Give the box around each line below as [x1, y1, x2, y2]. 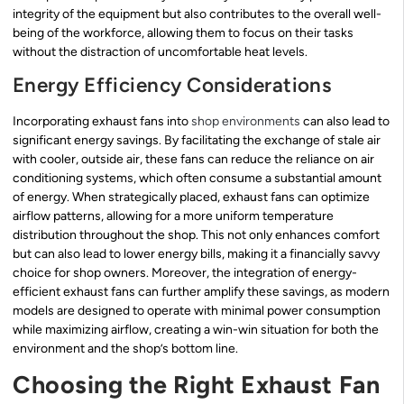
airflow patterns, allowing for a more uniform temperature [13, 208, 334, 225]
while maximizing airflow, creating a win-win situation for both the [13, 322, 379, 338]
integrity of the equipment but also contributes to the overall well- [13, 5, 381, 22]
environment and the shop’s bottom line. [13, 341, 238, 357]
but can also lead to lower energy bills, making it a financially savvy [13, 246, 380, 262]
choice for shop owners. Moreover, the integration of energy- [13, 265, 357, 281]
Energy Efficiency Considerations [13, 73, 332, 98]
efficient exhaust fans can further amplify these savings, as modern [13, 284, 390, 300]
